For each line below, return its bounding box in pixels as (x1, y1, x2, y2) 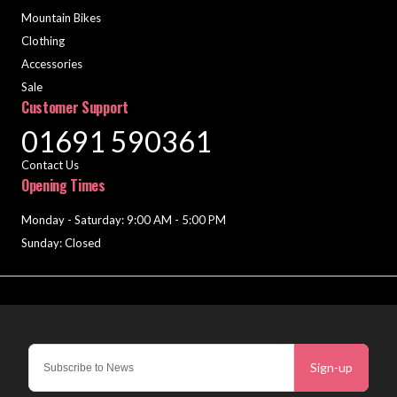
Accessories (21, 56, 82, 71)
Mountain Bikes (21, 10, 101, 25)
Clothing (21, 33, 65, 48)
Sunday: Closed (21, 235, 101, 250)
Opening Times (21, 174, 105, 196)
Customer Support (21, 96, 128, 118)
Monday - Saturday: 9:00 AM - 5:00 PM (21, 212, 226, 227)
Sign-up (310, 359, 353, 375)
